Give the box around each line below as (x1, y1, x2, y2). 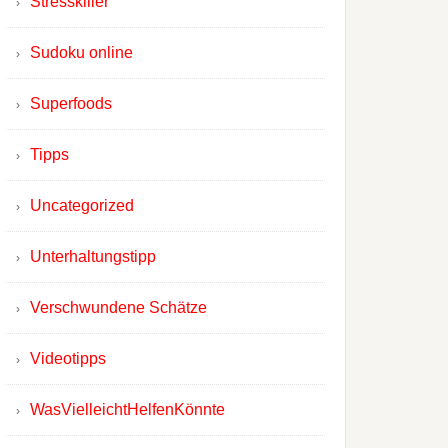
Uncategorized (30, 197, 134, 214)
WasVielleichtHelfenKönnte (30, 401, 225, 418)
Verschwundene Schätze (30, 299, 207, 316)
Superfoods (30, 95, 112, 112)
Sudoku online (30, 44, 133, 61)
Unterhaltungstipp (30, 248, 156, 265)
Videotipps (30, 350, 106, 367)
